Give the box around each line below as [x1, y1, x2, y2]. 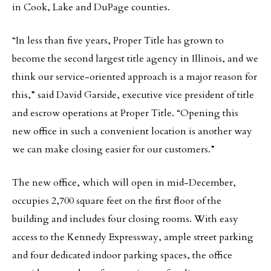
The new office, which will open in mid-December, [12, 176, 236, 189]
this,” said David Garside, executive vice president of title [12, 88, 254, 102]
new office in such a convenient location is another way [12, 125, 252, 138]
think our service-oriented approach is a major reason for [12, 70, 257, 83]
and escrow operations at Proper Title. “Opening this [12, 106, 238, 120]
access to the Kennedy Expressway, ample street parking [12, 230, 253, 244]
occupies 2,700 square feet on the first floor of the [12, 194, 221, 207]
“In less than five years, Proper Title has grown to [12, 34, 224, 47]
